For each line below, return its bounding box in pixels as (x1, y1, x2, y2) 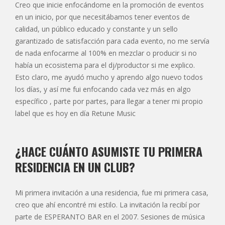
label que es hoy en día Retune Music (15, 108, 136, 118)
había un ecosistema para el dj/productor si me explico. (15, 60, 195, 70)
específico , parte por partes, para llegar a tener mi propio (15, 96, 203, 106)
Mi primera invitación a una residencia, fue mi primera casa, (15, 187, 208, 197)
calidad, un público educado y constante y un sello (15, 24, 178, 34)
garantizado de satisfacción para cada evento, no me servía (15, 36, 209, 46)
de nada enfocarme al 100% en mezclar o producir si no (15, 48, 197, 58)
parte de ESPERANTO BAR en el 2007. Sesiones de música (15, 211, 205, 221)
